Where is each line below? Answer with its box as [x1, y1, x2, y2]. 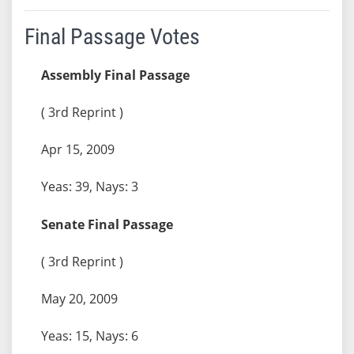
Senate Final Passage [40, 215, 173, 233]
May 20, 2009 [40, 289, 118, 307]
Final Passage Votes [24, 23, 200, 50]
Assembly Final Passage [40, 66, 190, 84]
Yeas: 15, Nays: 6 [40, 326, 138, 345]
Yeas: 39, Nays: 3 [40, 177, 138, 195]
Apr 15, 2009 [40, 140, 115, 158]
